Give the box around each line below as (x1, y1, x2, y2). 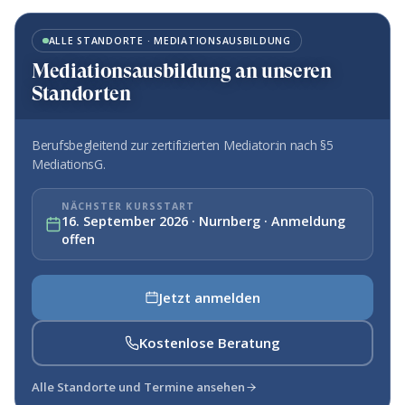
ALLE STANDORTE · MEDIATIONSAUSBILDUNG (48, 33, 291, 47)
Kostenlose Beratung (139, 334, 281, 353)
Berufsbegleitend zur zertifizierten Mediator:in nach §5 (32, 136, 334, 154)
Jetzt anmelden (159, 287, 261, 306)
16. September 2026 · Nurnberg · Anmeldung (61, 212, 345, 230)
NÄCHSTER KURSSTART (61, 199, 194, 212)
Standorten (32, 81, 131, 105)
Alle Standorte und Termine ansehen (32, 379, 245, 396)
